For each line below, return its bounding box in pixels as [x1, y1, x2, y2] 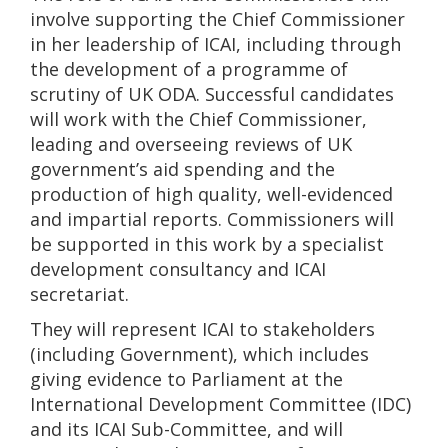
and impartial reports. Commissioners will [30, 207, 394, 231]
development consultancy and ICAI [30, 257, 326, 281]
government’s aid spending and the [30, 157, 335, 181]
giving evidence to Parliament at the [30, 367, 343, 391]
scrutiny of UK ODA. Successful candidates [30, 82, 394, 106]
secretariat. [30, 282, 129, 306]
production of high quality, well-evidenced [30, 182, 393, 206]
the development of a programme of [30, 57, 348, 81]
